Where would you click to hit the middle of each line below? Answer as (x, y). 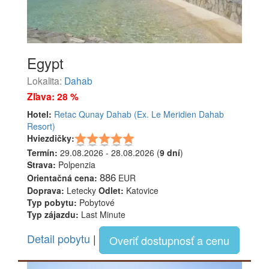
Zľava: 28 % (53, 97)
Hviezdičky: (51, 138)
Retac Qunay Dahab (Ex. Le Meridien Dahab (139, 114)
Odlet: (111, 191)
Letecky (81, 191)
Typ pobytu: (52, 203)
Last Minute (102, 215)
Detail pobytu (59, 238)
